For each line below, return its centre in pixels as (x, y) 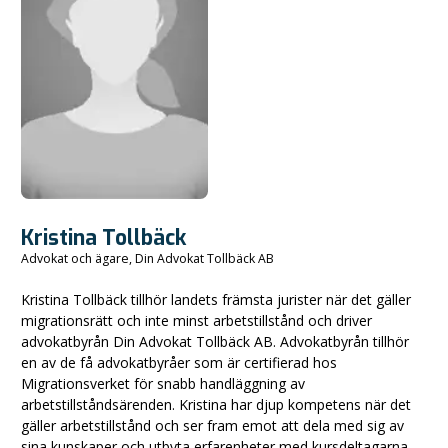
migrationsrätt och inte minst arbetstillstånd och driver (196, 321)
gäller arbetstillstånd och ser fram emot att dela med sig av (212, 426)
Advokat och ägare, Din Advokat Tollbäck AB (147, 259)
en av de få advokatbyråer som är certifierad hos (179, 363)
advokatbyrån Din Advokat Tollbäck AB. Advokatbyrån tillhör (215, 342)
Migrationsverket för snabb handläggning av (163, 384)
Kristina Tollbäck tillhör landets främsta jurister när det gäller (216, 300)
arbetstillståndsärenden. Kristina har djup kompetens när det (216, 405)
